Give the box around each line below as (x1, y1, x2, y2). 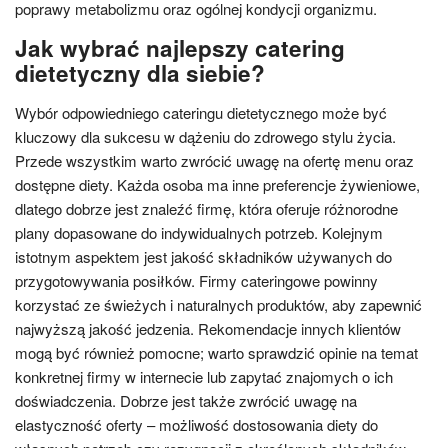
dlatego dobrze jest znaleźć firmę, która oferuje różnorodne (15, 198, 398, 219)
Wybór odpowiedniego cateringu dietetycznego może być (15, 102, 387, 123)
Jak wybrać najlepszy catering (15, 32, 345, 64)
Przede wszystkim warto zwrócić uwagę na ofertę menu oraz (15, 150, 414, 171)
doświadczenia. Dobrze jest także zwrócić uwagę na (15, 390, 357, 411)
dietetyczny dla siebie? (15, 57, 265, 89)
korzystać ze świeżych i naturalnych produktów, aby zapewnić (15, 294, 422, 315)
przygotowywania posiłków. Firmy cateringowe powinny (15, 270, 378, 291)
